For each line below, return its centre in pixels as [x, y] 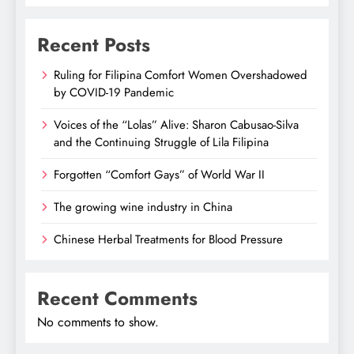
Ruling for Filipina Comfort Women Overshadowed [181, 75]
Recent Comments [117, 298]
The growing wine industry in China [143, 207]
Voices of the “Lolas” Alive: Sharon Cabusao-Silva [176, 125]
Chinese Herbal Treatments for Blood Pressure [168, 239]
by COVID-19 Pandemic [114, 92]
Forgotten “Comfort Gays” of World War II [159, 175]
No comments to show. [98, 322]
